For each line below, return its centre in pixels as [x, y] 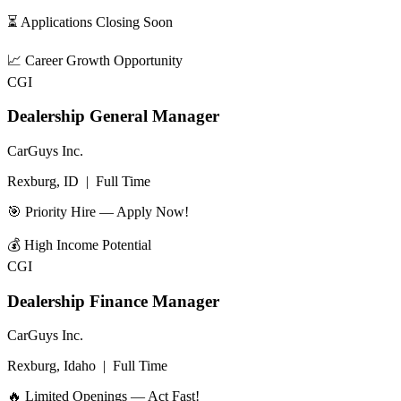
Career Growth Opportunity [104, 60]
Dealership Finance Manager [113, 301]
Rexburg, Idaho [51, 366]
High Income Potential [88, 244]
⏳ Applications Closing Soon [90, 21]
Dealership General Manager [113, 116]
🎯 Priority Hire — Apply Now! [98, 211]
